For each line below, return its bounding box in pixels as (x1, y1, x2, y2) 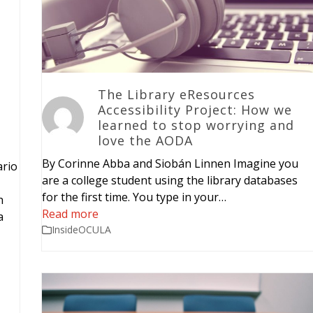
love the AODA (97, 132, 193, 150)
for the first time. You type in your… (41, 189, 226, 205)
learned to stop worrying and (97, 117, 294, 134)
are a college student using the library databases (41, 173, 298, 189)
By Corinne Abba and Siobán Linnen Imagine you (41, 156, 298, 172)
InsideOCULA (51, 223, 111, 237)
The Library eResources (97, 86, 255, 103)
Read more (41, 206, 99, 222)
